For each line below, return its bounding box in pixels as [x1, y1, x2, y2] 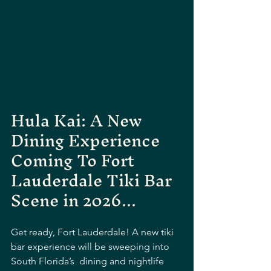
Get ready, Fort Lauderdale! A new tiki [11, 226, 176, 238]
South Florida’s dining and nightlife [11, 255, 166, 267]
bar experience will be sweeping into [11, 240, 172, 252]
